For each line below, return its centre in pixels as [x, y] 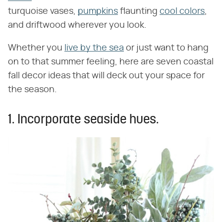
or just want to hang [166, 48]
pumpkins [98, 11]
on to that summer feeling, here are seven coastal [111, 62]
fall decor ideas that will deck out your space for [106, 76]
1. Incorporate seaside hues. [83, 120]
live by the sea [94, 48]
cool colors [182, 11]
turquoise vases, [43, 11]
